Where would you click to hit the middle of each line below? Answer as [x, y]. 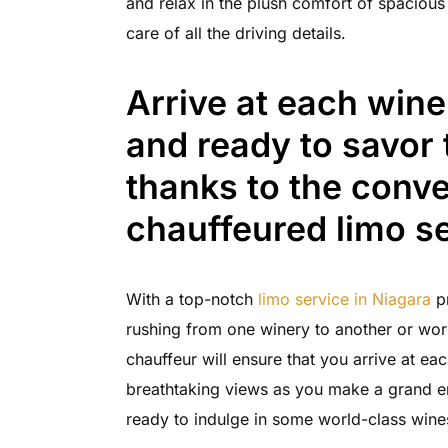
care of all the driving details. [235, 33]
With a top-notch [191, 299]
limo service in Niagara [344, 299]
